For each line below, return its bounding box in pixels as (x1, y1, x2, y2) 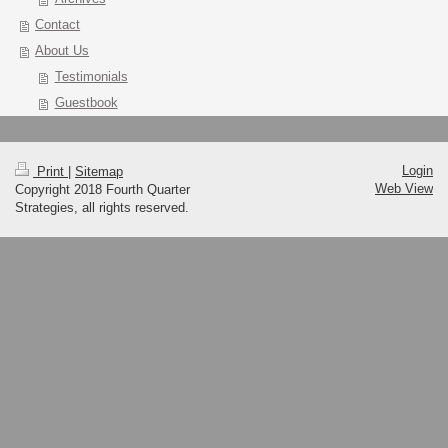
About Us (35, 43, 90, 58)
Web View (375, 181, 433, 196)
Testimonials (54, 69, 128, 84)
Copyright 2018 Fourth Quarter (15, 182, 190, 197)
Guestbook (54, 95, 118, 110)
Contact (35, 17, 81, 32)
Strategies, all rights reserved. (15, 200, 189, 215)
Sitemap (75, 164, 123, 179)
